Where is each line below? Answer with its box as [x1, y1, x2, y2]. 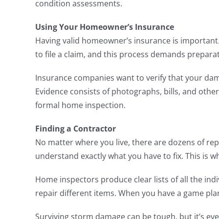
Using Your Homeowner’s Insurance [35, 22, 174, 32]
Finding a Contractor [35, 123, 116, 134]
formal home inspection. [35, 100, 126, 110]
